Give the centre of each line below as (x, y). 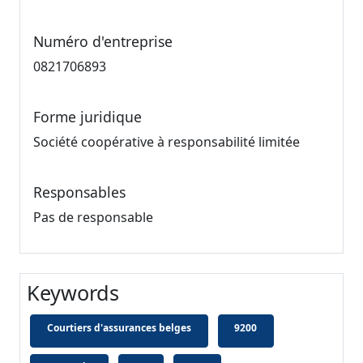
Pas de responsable (93, 218)
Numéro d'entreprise (103, 42)
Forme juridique (88, 117)
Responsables (79, 192)
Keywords (73, 293)
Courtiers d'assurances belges (119, 327)
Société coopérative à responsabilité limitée (167, 142)
